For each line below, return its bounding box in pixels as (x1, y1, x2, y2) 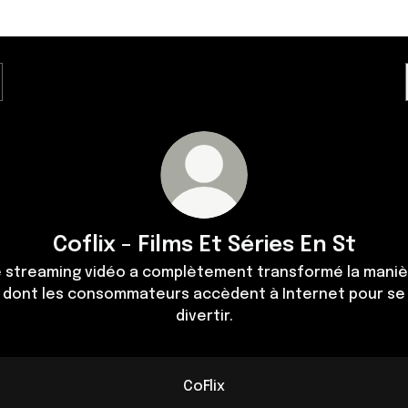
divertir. (175, 309, 233, 324)
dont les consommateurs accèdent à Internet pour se (3, 287, 405, 302)
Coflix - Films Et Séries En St (52, 234, 356, 257)
